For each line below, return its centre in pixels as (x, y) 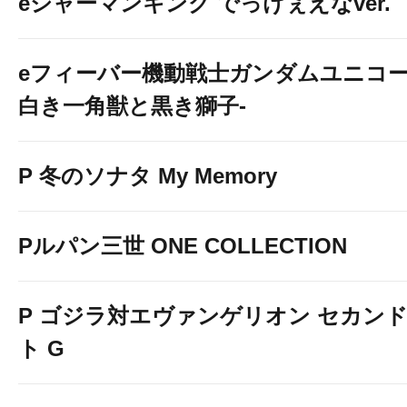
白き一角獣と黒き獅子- (132, 106)
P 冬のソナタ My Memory (148, 176)
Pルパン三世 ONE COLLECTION (183, 246)
